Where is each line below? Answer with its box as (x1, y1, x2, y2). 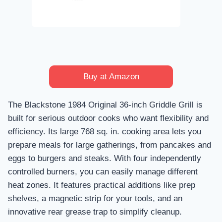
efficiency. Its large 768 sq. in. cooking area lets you (8, 126, 201, 136)
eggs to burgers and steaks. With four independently (8, 153, 201, 163)
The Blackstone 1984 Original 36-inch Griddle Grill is (8, 100, 203, 110)
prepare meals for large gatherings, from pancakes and (8, 140, 211, 150)
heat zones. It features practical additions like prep (8, 180, 195, 190)
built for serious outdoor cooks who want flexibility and (8, 113, 209, 123)
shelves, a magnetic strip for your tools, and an (8, 193, 182, 203)
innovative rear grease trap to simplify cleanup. (8, 207, 182, 217)
